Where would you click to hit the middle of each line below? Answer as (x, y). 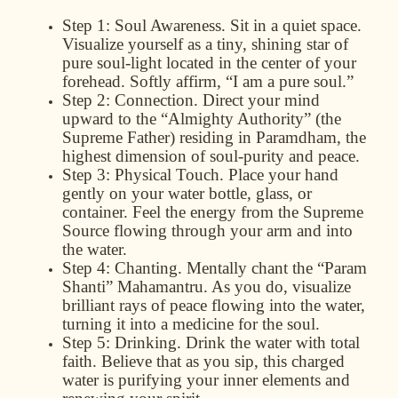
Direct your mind (259, 100)
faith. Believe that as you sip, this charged (203, 362)
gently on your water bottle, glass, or (187, 194)
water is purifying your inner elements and (206, 380)
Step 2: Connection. (130, 100)
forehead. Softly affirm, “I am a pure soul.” (208, 82)
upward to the (111, 119)
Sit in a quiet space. (294, 26)
